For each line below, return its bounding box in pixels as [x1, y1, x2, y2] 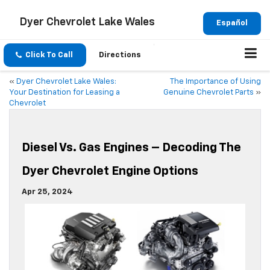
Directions [99, 51, 141, 59]
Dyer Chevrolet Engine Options [22, 165, 198, 178]
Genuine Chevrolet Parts [163, 89, 254, 97]
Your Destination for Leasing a [9, 89, 120, 97]
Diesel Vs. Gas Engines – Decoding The [22, 142, 241, 154]
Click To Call [25, 51, 73, 59]
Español [216, 19, 248, 27]
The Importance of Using [170, 78, 261, 86]
